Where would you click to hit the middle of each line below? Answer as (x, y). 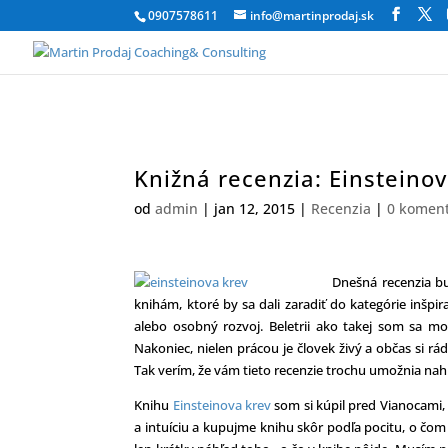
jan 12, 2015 (255, 208)
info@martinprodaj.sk (312, 15)
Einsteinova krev (222, 405)
